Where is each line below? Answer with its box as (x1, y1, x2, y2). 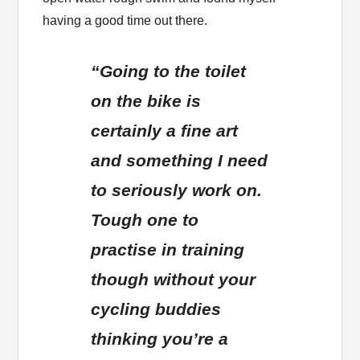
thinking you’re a (91, 329, 229, 349)
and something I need (91, 151, 268, 170)
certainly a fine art (91, 121, 239, 141)
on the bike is (91, 92, 202, 111)
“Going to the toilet (91, 62, 247, 81)
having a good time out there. (43, 14, 208, 28)
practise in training (91, 240, 245, 260)
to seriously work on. (91, 181, 263, 200)
